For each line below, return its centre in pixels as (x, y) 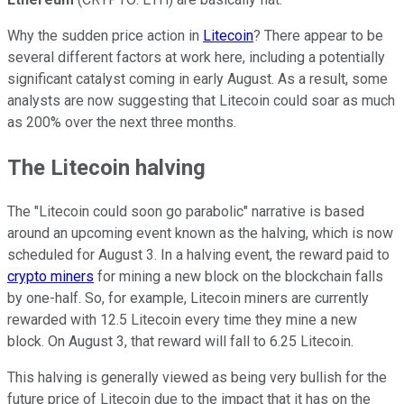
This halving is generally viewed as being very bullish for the (197, 378)
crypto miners (50, 277)
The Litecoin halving (106, 167)
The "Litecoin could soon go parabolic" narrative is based (186, 212)
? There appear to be (318, 35)
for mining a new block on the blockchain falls (239, 277)
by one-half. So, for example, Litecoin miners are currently (188, 298)
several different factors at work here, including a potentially (196, 57)
